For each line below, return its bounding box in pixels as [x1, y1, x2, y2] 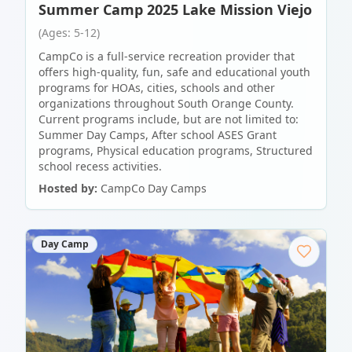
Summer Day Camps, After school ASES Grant [38, 127, 277, 143]
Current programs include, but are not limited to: [38, 112, 299, 127]
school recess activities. [38, 159, 162, 174]
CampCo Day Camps [101, 181, 207, 196]
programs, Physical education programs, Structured [38, 143, 313, 159]
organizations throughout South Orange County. [38, 96, 294, 112]
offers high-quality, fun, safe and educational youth [38, 64, 310, 80]
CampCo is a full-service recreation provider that [38, 49, 295, 64]
